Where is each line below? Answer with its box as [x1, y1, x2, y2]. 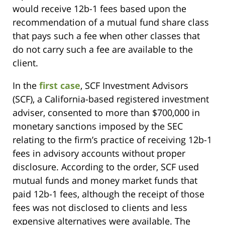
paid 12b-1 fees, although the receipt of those [13, 187, 204, 200]
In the [13, 79, 39, 91]
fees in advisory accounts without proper [13, 147, 185, 159]
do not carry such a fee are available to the [13, 43, 193, 55]
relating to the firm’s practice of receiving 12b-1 [13, 133, 212, 146]
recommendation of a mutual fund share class [13, 16, 209, 28]
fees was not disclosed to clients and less [13, 201, 187, 213]
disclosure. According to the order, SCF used [13, 160, 199, 173]
